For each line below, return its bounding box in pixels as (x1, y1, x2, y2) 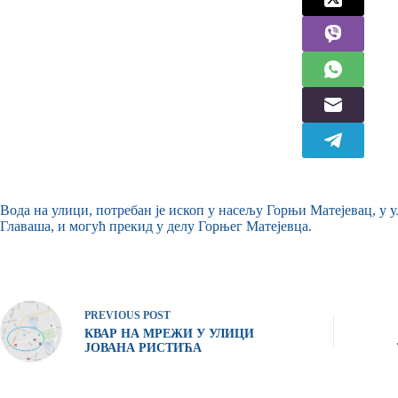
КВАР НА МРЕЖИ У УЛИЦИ (84, 327, 254, 341)
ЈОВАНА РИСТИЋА (84, 341, 202, 355)
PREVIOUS (84, 309, 143, 322)
